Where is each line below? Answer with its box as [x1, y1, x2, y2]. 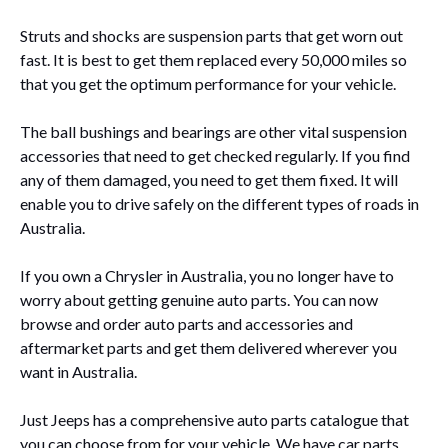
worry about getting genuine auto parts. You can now [20, 289, 378, 309]
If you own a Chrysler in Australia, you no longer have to [20, 265, 394, 285]
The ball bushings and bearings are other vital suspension [20, 121, 407, 141]
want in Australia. [20, 361, 140, 381]
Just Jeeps [20, 409, 90, 429]
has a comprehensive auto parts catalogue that [90, 409, 409, 429]
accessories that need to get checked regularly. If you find [20, 145, 410, 165]
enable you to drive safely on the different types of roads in [20, 193, 419, 213]
